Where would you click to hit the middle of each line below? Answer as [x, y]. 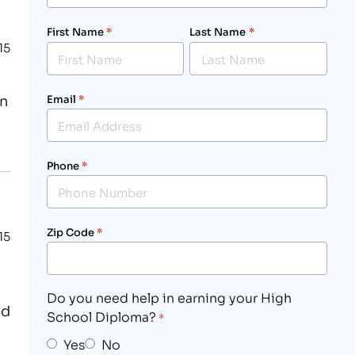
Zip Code [70, 232]
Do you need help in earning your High [169, 297]
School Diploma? [101, 316]
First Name [75, 32]
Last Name [218, 32]
